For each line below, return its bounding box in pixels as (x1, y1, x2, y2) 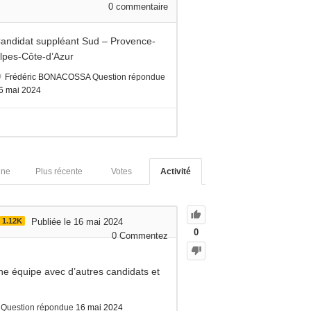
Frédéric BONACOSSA (5, 72, 90, 82)
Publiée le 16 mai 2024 (31, 216, 123, 227)
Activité (160, 166, 192, 176)
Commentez (117, 230, 169, 241)
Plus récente (35, 166, 83, 176)
